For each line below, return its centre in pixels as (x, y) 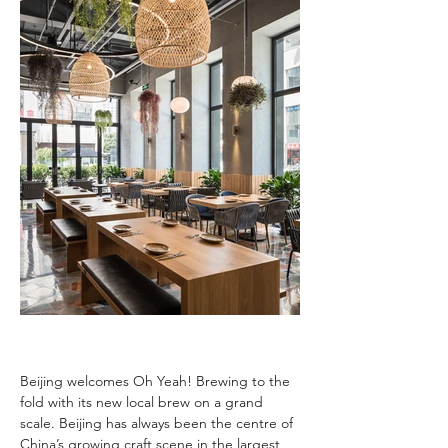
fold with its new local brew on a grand (143, 401)
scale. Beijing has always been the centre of (158, 422)
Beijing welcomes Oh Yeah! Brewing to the (157, 380)
